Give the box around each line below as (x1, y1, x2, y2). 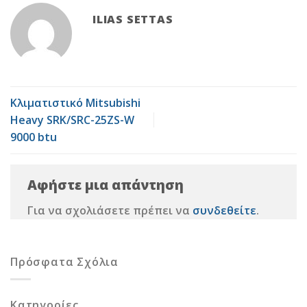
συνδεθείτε (193, 202, 256, 218)
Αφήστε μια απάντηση (27, 175, 187, 194)
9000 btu (10, 129, 57, 145)
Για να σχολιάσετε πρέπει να (27, 202, 193, 218)
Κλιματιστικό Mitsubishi (10, 95, 140, 110)
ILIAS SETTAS (93, 11, 173, 27)
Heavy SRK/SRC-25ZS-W (10, 112, 134, 127)
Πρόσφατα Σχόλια (10, 254, 119, 270)
